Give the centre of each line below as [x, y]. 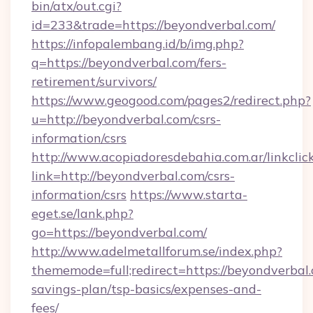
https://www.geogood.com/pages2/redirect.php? [171, 100]
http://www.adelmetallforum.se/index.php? [157, 251]
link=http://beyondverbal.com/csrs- [133, 176]
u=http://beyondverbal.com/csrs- [126, 119]
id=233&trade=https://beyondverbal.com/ [153, 25]
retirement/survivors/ [94, 81]
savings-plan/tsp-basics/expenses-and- [146, 289]
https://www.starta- [189, 195]
